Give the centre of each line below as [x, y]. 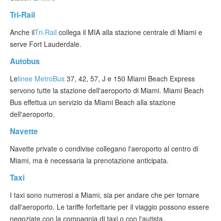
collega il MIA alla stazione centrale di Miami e [129, 32]
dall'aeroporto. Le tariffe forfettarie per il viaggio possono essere [110, 207]
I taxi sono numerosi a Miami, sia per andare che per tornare [105, 195]
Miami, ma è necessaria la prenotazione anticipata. [89, 160]
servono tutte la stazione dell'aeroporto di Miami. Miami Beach [107, 90]
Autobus [25, 61]
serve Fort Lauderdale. [46, 44]
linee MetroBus [41, 78]
